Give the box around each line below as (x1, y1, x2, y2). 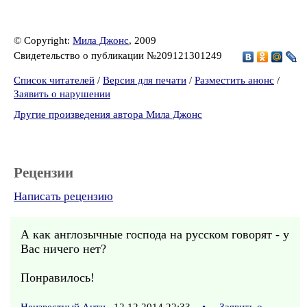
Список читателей (14, 75, 95, 86)
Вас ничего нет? (21, 242, 106, 256)
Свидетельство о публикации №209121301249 (14, 49, 225, 61)
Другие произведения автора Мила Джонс (14, 109, 202, 120)
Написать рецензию (14, 190, 113, 203)
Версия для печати (103, 75, 186, 86)
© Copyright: (14, 35, 73, 46)
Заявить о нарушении (14, 88, 110, 99)
